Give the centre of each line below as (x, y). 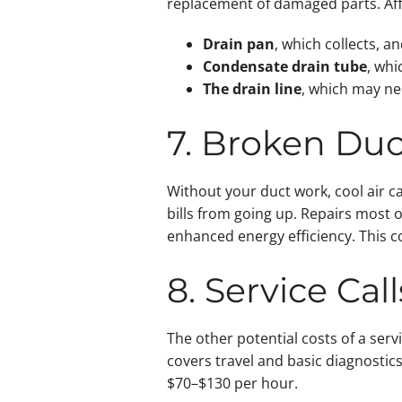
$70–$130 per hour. (232, 384)
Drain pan (238, 44)
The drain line (252, 89)
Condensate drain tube (284, 67)
